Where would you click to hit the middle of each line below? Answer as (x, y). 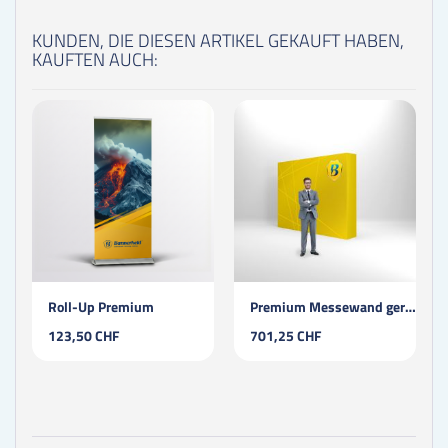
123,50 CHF (83, 335)
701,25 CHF (285, 335)
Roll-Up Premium (101, 306)
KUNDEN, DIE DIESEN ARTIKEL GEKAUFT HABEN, (218, 40)
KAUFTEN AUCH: (95, 59)
